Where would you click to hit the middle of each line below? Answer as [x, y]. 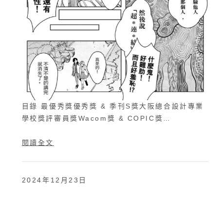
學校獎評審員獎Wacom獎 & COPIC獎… [96, 118]
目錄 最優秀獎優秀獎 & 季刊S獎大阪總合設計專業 [113, 106]
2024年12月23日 [54, 180]
